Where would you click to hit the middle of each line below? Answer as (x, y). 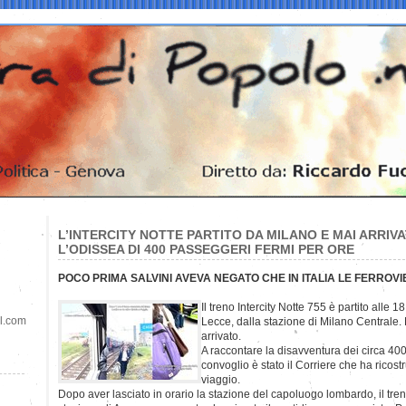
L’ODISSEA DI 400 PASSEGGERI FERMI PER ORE (206, 249)
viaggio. (221, 379)
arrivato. (221, 336)
